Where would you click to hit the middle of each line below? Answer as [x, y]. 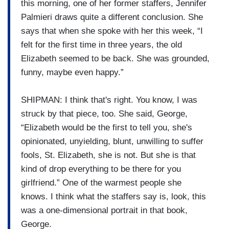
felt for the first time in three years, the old [101, 44]
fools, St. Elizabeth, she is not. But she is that [108, 155]
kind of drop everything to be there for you [101, 169]
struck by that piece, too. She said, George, [104, 113]
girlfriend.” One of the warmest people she [101, 182]
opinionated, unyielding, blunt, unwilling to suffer [112, 141]
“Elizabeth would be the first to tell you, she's [107, 127]
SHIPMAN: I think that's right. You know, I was [109, 100]
